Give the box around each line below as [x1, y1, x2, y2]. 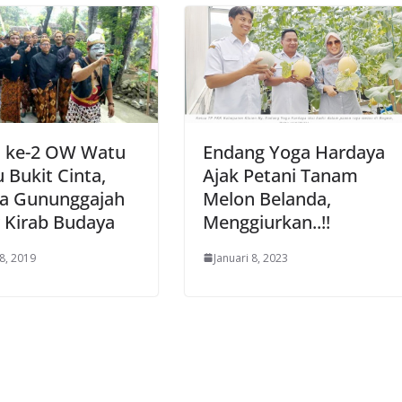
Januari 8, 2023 [214, 249, 288, 266]
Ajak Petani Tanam [203, 162, 358, 188]
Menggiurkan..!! [203, 209, 330, 234]
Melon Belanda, [203, 186, 331, 211]
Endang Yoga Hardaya [203, 139, 385, 164]
